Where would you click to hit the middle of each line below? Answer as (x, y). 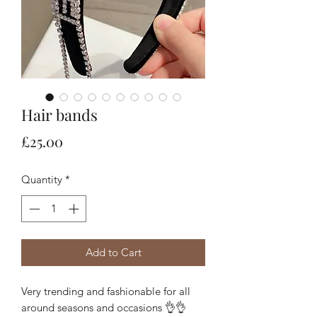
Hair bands (59, 114)
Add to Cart (113, 253)
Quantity (42, 179)
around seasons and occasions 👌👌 (104, 308)
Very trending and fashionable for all (106, 292)
